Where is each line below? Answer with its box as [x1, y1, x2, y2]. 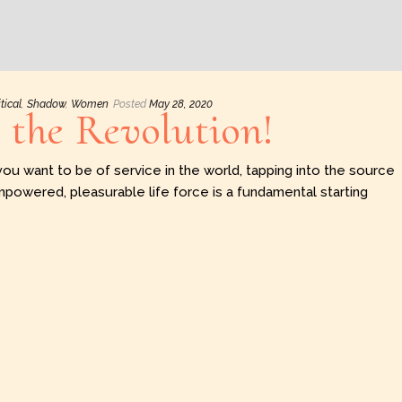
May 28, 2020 [149, 98, 213, 111]
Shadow [27, 98, 66, 111]
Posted [113, 98, 146, 111]
